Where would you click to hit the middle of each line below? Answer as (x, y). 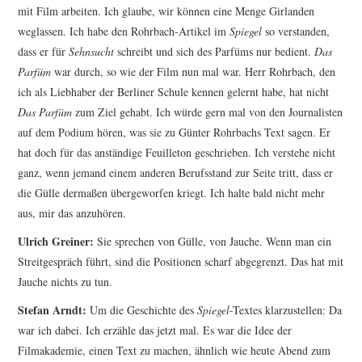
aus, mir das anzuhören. (72, 213)
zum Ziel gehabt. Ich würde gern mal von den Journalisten (208, 112)
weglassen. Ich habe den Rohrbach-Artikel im (124, 32)
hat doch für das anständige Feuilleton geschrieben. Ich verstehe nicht (177, 153)
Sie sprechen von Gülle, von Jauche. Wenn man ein (213, 242)
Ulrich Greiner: (56, 242)
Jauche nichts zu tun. (65, 282)
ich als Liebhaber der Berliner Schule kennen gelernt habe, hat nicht (174, 92)
